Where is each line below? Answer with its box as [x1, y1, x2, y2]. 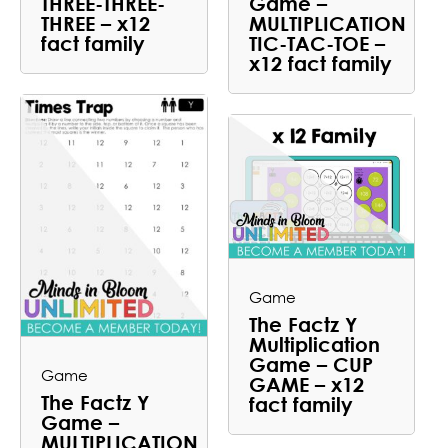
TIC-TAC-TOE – [248, 31, 385, 55]
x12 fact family [248, 51, 392, 75]
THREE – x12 [41, 11, 150, 35]
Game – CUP [248, 352, 373, 377]
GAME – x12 [248, 372, 364, 397]
